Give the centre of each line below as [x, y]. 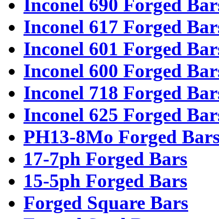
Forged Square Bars [106, 202]
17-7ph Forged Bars [105, 158]
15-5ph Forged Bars [105, 180]
